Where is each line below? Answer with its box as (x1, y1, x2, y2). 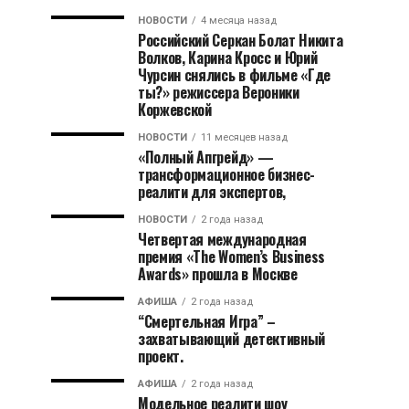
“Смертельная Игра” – (138, 310, 276, 332)
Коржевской (138, 99, 212, 121)
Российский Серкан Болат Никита (138, 29, 343, 51)
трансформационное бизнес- (138, 163, 315, 185)
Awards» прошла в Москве (138, 263, 298, 285)
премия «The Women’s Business (138, 246, 326, 267)
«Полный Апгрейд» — (138, 146, 274, 168)
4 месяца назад (201, 15, 277, 26)
